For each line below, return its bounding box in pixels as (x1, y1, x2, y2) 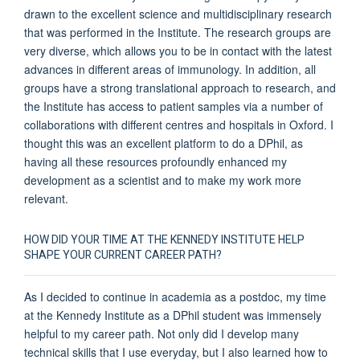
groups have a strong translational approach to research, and (24, 79, 336, 96)
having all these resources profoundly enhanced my (24, 153, 287, 170)
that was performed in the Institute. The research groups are (24, 23, 331, 40)
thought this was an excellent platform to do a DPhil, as (24, 134, 303, 151)
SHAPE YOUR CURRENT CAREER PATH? (24, 246, 222, 264)
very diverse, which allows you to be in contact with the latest (24, 42, 332, 59)
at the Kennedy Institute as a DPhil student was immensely (24, 306, 321, 323)
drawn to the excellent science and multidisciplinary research (24, 5, 332, 22)
